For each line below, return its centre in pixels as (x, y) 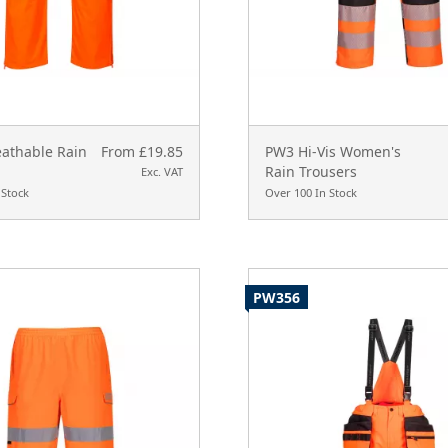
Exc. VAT (161, 171)
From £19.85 (141, 151)
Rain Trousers (310, 171)
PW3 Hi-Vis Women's (332, 151)
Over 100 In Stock (310, 192)
